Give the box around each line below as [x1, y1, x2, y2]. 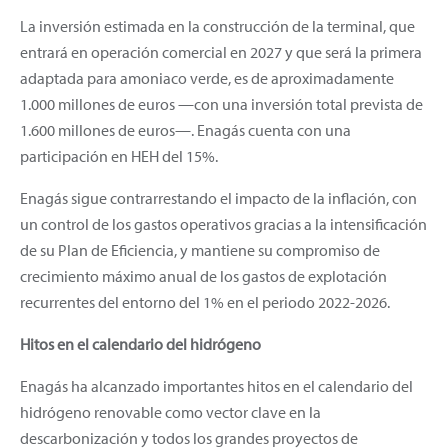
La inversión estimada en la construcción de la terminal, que [20, 15, 415, 36]
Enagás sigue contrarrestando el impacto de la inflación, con [20, 187, 417, 208]
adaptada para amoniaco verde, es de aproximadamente [20, 67, 394, 88]
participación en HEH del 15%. [20, 145, 218, 166]
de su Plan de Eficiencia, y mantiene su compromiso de [20, 239, 380, 260]
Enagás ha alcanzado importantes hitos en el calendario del [20, 375, 413, 396]
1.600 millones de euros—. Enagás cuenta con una [20, 119, 351, 140]
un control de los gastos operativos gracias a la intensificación [20, 213, 427, 234]
